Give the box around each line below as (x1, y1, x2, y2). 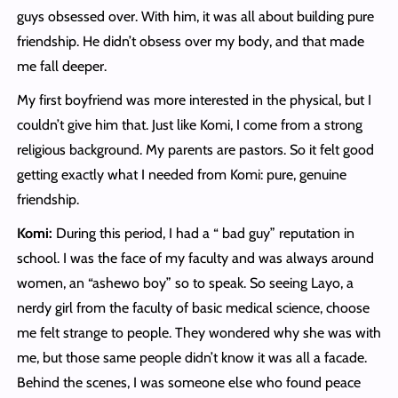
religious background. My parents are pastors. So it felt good (16, 141, 374, 159)
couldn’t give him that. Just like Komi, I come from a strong (16, 116, 362, 134)
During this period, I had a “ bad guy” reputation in (55, 225, 354, 243)
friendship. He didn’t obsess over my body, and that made (16, 33, 364, 51)
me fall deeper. (16, 58, 107, 76)
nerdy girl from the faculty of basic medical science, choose (16, 299, 370, 317)
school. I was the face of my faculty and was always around (16, 250, 374, 267)
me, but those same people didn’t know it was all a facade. (16, 349, 367, 367)
